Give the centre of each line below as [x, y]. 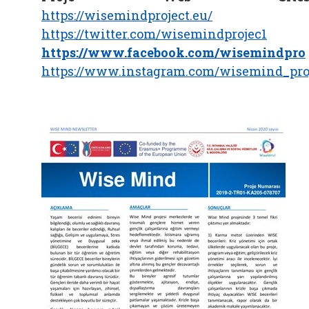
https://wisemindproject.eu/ [127, 15]
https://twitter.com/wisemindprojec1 [154, 33]
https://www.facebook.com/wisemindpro [173, 52]
